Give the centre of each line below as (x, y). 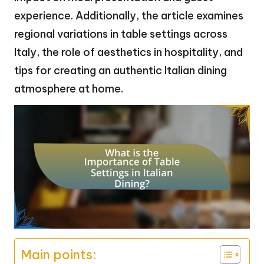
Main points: (59, 254)
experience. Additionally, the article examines (129, 15)
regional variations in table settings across (121, 34)
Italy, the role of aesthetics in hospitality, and (128, 52)
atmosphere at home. (69, 88)
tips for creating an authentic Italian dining (121, 70)
